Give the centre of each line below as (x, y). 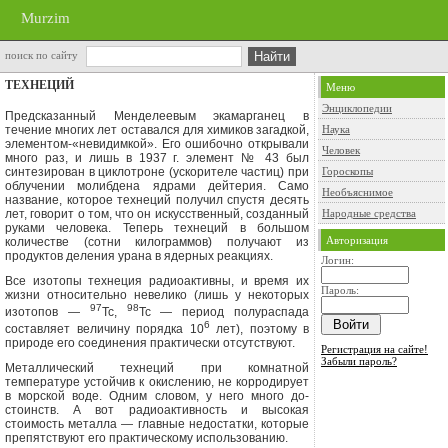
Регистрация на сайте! (374, 349)
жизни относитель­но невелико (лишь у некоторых (157, 295)
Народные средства (369, 213)
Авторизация (357, 240)
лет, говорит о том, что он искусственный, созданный (157, 214)
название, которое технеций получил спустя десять (157, 200)
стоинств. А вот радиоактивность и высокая (157, 410)
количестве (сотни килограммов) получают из (157, 242)
